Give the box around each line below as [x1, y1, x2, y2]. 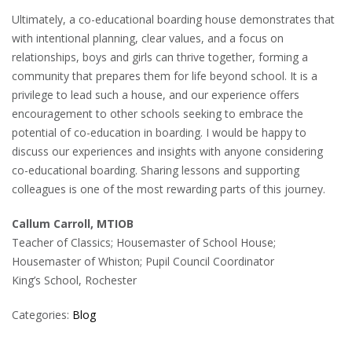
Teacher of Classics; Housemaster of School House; [12, 235, 276, 251]
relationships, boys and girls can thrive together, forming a [12, 49, 308, 65]
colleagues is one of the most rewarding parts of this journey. [12, 181, 325, 197]
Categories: [12, 307, 72, 323]
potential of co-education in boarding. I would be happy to [12, 125, 306, 141]
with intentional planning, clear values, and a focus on [12, 31, 284, 46]
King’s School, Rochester [12, 273, 137, 288]
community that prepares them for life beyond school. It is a [12, 68, 317, 84]
